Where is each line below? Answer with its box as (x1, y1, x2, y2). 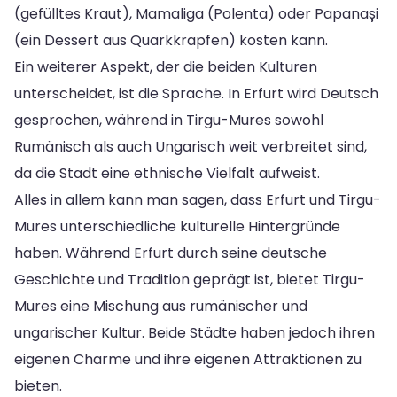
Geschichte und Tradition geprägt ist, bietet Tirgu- (14, 269, 365, 290)
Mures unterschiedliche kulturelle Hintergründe (14, 215, 340, 237)
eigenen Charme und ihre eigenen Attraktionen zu (14, 348, 362, 370)
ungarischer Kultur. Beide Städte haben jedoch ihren (14, 322, 375, 343)
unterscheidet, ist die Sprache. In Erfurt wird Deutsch (14, 82, 378, 104)
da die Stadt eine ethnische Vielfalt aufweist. (14, 162, 320, 183)
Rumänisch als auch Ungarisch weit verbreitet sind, (14, 136, 367, 157)
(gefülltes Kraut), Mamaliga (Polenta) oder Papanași (14, 3, 378, 24)
